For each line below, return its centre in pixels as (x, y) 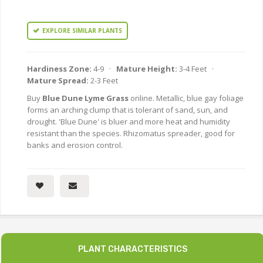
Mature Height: (147, 69)
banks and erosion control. (75, 145)
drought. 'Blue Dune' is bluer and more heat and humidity (129, 122)
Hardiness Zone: (59, 69)
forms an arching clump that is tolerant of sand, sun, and (127, 110)
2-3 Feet (103, 81)
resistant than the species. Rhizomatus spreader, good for (131, 134)
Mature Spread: (58, 81)
